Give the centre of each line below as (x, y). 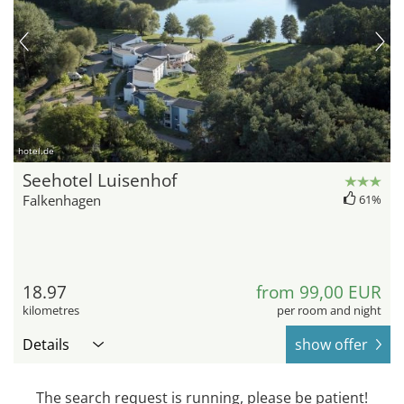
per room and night (329, 310)
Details (46, 344)
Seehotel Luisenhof (100, 180)
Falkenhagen (62, 200)
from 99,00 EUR (319, 292)
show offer (331, 344)
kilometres (51, 310)
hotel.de (36, 150)
